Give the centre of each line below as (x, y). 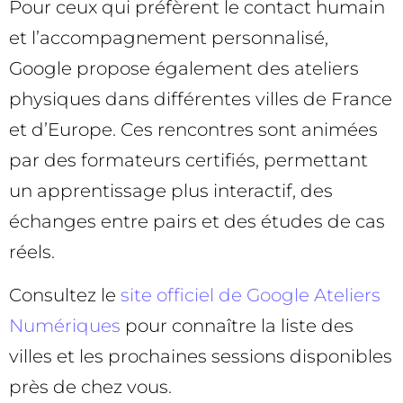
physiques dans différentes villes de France (201, 99)
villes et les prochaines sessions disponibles (201, 357)
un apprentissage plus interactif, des (171, 191)
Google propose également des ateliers (184, 69)
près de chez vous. (90, 387)
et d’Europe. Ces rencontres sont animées (193, 130)
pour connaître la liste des (237, 326)
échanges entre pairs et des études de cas (197, 222)
